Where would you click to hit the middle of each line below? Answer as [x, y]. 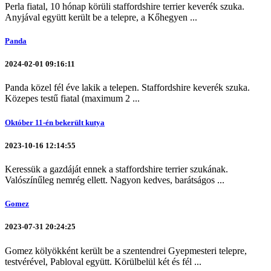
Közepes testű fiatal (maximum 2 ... [72, 99]
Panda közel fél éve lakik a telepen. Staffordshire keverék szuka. [127, 88]
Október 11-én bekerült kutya [55, 122]
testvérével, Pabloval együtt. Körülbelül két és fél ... [103, 261]
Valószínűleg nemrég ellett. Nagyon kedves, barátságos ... [115, 180]
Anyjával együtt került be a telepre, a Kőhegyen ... [101, 17]
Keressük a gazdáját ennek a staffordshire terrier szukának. [116, 169]
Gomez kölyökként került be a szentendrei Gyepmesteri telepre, [126, 250]
